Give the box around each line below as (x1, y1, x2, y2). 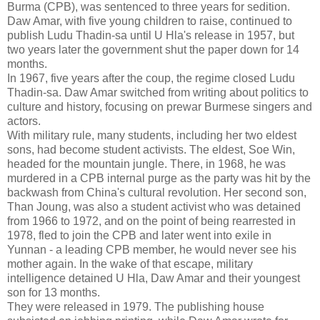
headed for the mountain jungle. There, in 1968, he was (7, 158, 286, 171)
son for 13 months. (7, 286, 100, 299)
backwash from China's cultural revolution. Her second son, (7, 186, 306, 199)
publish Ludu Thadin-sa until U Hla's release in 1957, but (7, 29, 294, 42)
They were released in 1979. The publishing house (7, 301, 264, 314)
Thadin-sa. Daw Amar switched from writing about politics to (7, 86, 309, 99)
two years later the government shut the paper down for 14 (7, 44, 299, 56)
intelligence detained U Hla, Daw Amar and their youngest (7, 272, 300, 285)
